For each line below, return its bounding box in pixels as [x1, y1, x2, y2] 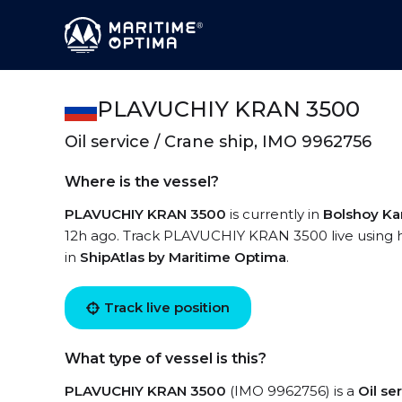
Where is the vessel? [65, 173, 219, 190]
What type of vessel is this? [65, 350, 267, 367]
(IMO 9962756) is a [226, 382, 358, 399]
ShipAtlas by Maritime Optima [80, 249, 286, 266]
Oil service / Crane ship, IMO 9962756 [65, 132, 371, 152]
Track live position [104, 299, 230, 316]
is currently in [226, 205, 323, 223]
